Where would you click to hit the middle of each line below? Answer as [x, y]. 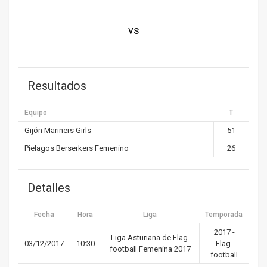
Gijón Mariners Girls [58, 130]
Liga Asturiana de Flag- [150, 237]
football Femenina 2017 [150, 249]
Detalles [49, 188]
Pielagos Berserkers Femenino [77, 148]
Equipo [36, 113]
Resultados [57, 86]
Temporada [224, 215]
